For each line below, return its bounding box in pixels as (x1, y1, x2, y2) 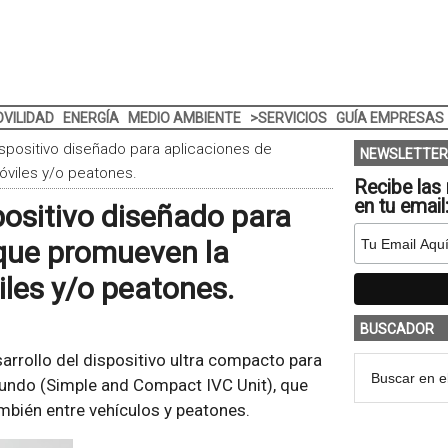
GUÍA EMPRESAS (335, 110, 444, 126)
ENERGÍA (62, 110, 119, 126)
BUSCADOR (359, 321, 434, 337)
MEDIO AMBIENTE (127, 110, 241, 126)
